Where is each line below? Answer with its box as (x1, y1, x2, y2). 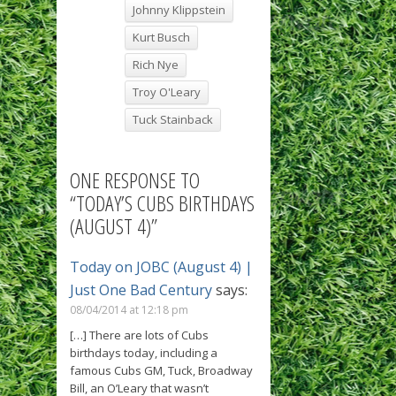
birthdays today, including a (70, 344, 217, 361)
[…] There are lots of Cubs (70, 326, 209, 343)
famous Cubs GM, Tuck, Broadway (70, 362, 253, 378)
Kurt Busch (133, 28, 190, 45)
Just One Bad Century (70, 279, 212, 300)
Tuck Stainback (133, 110, 213, 127)
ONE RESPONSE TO (70, 164, 200, 194)
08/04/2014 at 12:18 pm (70, 301, 188, 317)
